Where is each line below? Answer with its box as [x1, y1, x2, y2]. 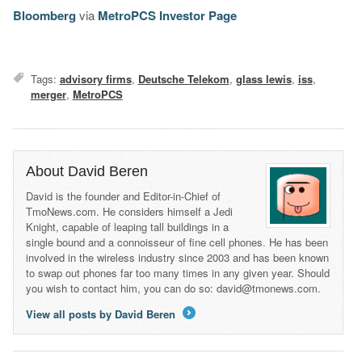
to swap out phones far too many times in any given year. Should [25, 265, 330, 281]
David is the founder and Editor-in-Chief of [25, 188, 221, 204]
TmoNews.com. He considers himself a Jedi [25, 204, 233, 220]
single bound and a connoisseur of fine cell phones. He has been [25, 234, 328, 250]
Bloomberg [12, 6, 76, 25]
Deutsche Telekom [137, 71, 229, 87]
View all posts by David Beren [25, 306, 179, 322]
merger [30, 86, 66, 103]
